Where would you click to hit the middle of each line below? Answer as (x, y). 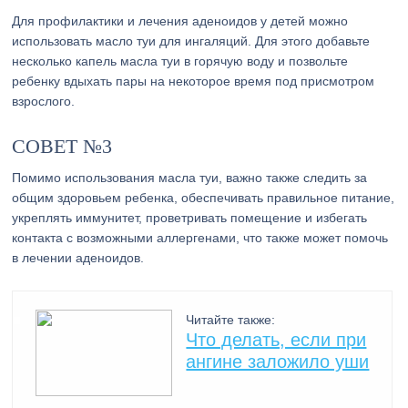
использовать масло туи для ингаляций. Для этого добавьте (191, 41)
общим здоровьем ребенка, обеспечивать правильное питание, (204, 198)
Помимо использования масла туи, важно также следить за (190, 178)
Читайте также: (231, 320)
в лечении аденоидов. (78, 258)
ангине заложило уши (278, 362)
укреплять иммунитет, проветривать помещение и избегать (190, 218)
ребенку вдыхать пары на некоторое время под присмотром (194, 81)
